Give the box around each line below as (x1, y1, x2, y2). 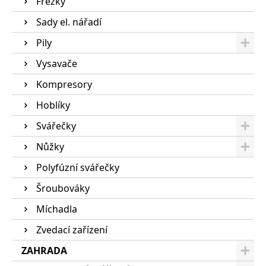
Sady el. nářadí (36, 15, 102, 28)
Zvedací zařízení (36, 223, 107, 236)
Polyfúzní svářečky (36, 161, 119, 174)
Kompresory (36, 78, 92, 91)
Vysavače (36, 57, 77, 70)
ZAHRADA (21, 244, 67, 257)
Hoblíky (36, 99, 70, 112)
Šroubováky (36, 182, 90, 195)
